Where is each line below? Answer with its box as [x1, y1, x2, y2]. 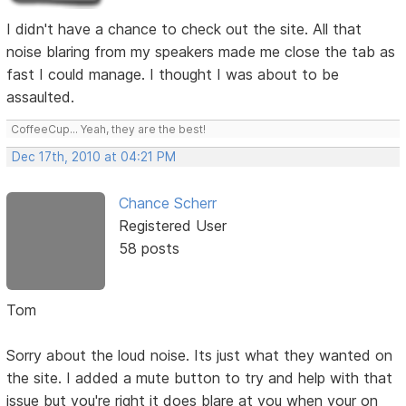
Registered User [118, 217, 227, 235]
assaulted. [6, 88, 75, 106]
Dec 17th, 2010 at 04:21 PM [12, 150, 177, 164]
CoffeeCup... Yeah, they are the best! [11, 122, 207, 136]
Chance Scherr [118, 194, 217, 212]
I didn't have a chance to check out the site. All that [6, 20, 362, 38]
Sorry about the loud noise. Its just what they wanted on [6, 346, 393, 365]
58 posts [118, 239, 179, 257]
